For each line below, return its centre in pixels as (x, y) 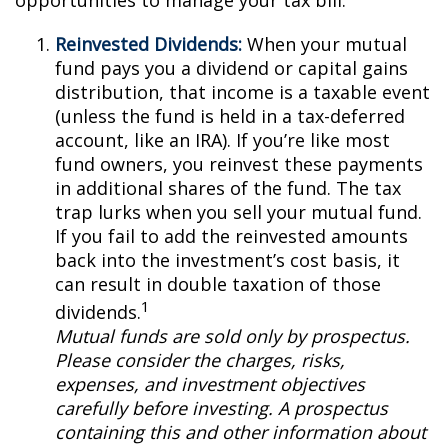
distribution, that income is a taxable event (242, 92)
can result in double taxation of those (218, 284)
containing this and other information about (240, 432)
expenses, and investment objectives (210, 384)
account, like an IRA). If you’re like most (222, 140)
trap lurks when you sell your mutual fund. (238, 212)
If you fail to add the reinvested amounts (231, 236)
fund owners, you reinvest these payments (239, 164)
